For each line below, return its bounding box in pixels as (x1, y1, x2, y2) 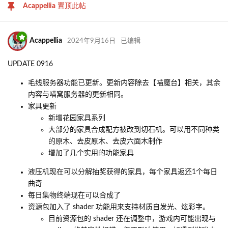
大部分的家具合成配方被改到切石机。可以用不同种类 (48, 126, 219, 133)
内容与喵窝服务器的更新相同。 (28, 91, 128, 98)
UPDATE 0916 (8, 60, 53, 68)
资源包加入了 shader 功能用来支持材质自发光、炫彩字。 (28, 203, 210, 211)
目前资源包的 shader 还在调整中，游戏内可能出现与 (48, 215, 216, 222)
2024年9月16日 (67, 38, 116, 45)
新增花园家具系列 (48, 114, 105, 122)
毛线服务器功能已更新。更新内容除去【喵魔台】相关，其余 (28, 79, 220, 87)
